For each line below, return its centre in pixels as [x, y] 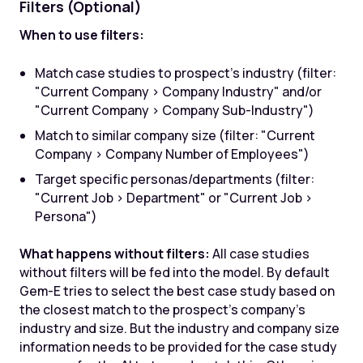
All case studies [259, 254]
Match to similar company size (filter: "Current [175, 135]
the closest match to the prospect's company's [162, 310]
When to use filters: [81, 35]
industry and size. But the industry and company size [179, 329]
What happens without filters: [114, 254]
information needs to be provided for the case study [178, 347]
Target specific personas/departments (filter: [175, 179]
